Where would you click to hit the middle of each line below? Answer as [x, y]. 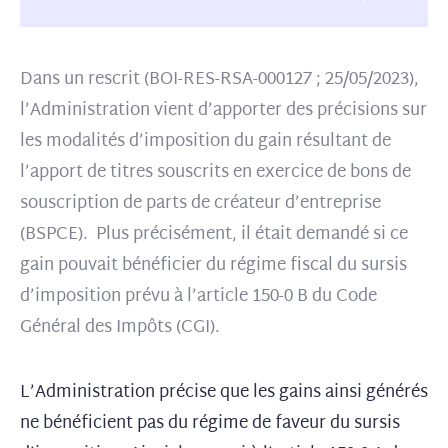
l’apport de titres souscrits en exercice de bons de [215, 172]
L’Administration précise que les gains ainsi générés [224, 392]
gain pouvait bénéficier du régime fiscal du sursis [213, 265]
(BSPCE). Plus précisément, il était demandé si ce [214, 234]
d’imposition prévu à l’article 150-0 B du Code [198, 296]
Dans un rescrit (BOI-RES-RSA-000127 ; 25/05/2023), [219, 79]
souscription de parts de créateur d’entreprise [200, 203]
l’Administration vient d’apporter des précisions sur [223, 110]
